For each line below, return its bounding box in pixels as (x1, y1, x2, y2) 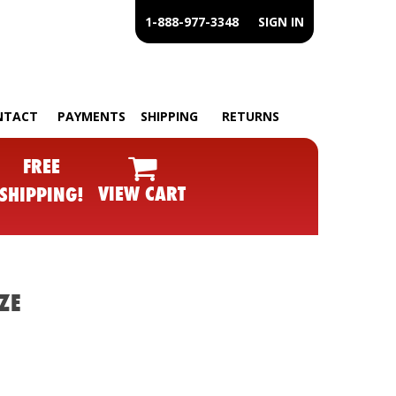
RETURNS (221, 107, 279, 125)
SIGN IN (258, 13, 305, 30)
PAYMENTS (57, 107, 126, 125)
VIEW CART (98, 179, 186, 207)
